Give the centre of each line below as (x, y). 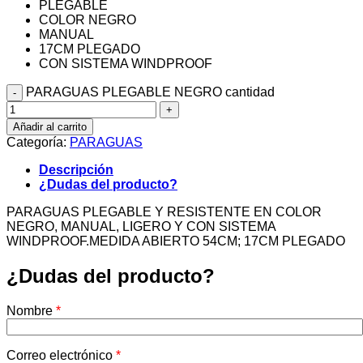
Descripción (76, 170)
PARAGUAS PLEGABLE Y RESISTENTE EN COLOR (164, 212)
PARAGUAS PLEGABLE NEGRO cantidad (150, 92)
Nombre (30, 311)
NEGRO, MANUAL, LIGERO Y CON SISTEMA (141, 227)
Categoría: (38, 143)
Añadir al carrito (50, 127)
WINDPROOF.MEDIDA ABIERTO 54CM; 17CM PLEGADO (176, 241)
